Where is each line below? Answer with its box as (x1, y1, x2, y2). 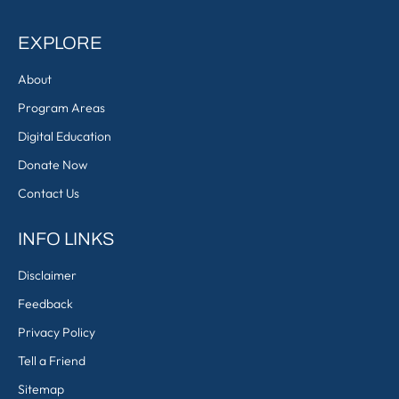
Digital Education (18, 128, 111, 144)
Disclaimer (18, 267, 77, 283)
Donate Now (18, 157, 87, 173)
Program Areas (18, 100, 105, 116)
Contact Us (18, 185, 79, 201)
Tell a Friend (18, 353, 85, 369)
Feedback (18, 296, 73, 312)
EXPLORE (18, 33, 102, 53)
